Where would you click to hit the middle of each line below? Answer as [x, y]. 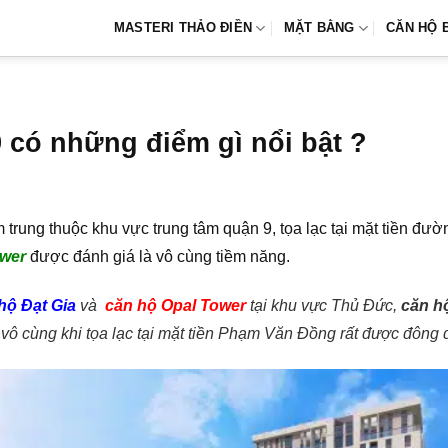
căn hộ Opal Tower [175, 305]
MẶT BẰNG [319, 27]
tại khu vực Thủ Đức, [323, 305]
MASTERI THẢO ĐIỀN [183, 27]
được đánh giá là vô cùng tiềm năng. [158, 256]
